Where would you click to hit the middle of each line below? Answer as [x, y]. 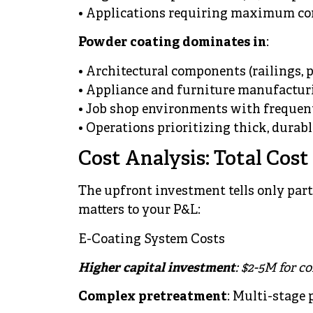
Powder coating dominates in [172, 43]
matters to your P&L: [139, 211]
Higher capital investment [157, 268]
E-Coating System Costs [152, 240]
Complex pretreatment [153, 298]
